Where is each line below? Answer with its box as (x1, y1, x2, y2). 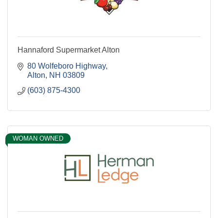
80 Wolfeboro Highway (27, 61, 106, 70)
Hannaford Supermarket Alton (18, 45, 120, 54)
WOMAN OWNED (13, 134, 63, 142)
